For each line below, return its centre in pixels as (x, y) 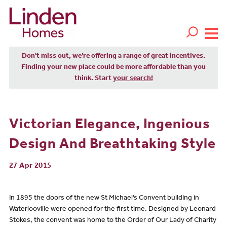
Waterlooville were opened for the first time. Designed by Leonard (112, 210)
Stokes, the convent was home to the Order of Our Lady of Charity (112, 221)
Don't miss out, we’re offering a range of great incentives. (113, 56)
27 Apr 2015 (30, 166)
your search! (133, 79)
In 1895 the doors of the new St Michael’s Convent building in (104, 199)
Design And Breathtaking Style (112, 145)
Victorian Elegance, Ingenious (109, 125)
